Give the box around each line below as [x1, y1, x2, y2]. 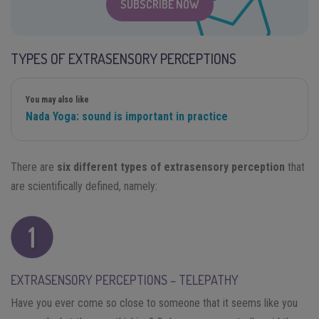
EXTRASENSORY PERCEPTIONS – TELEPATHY [11, 271, 239, 288]
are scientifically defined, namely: [11, 179, 157, 193]
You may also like [26, 94, 89, 105]
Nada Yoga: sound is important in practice [26, 109, 228, 123]
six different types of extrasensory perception [57, 159, 285, 174]
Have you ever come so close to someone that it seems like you [11, 296, 298, 310]
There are [11, 159, 57, 174]
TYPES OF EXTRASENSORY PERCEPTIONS [11, 48, 236, 68]
